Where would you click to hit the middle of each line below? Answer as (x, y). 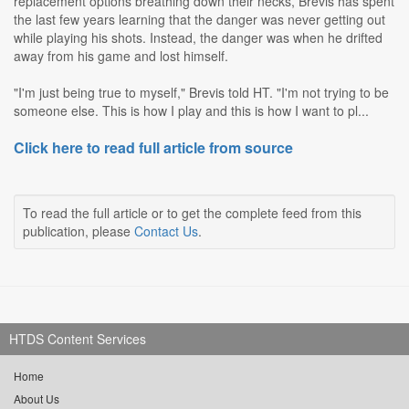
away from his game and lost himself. (121, 56)
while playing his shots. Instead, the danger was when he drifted (198, 38)
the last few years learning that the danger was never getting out (199, 20)
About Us (37, 399)
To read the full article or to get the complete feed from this (192, 213)
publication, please (79, 231)
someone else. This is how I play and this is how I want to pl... (191, 111)
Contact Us (166, 231)
